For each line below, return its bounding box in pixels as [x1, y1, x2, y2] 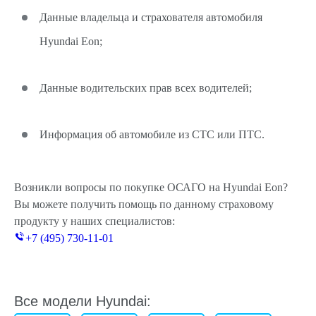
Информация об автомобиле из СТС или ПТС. [39, 128, 265, 140]
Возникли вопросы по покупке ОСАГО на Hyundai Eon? [14, 181, 288, 193]
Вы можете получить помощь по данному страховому [14, 198, 274, 210]
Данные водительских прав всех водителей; [39, 82, 252, 94]
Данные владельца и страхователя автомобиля [39, 11, 262, 23]
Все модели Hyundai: [14, 293, 151, 309]
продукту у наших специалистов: [14, 215, 175, 227]
